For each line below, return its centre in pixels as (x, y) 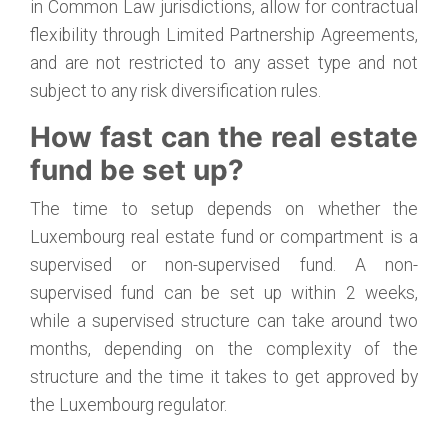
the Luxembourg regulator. (128, 405)
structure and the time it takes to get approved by (224, 377)
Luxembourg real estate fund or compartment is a (224, 237)
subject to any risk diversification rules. (175, 91)
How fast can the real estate (224, 137)
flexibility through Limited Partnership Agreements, (224, 35)
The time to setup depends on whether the (224, 209)
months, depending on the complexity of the (224, 349)
